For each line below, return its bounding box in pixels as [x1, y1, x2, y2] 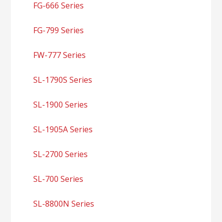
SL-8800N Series [33, 198, 95, 209]
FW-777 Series [33, 49, 86, 60]
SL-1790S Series [33, 74, 93, 85]
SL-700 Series [33, 173, 84, 184]
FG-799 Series [33, 24, 84, 36]
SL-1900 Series [33, 99, 88, 110]
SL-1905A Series [33, 123, 93, 135]
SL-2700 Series [33, 148, 88, 160]
